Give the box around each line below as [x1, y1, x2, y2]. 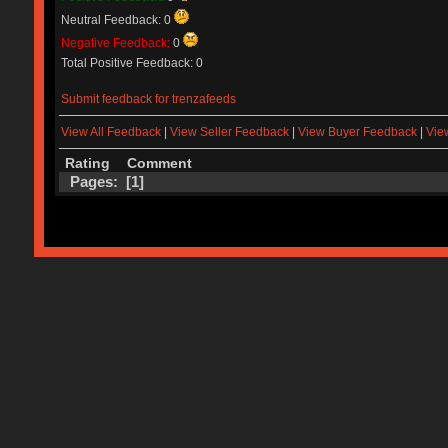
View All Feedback [60, 125, 161, 140]
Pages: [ [69, 172, 131, 190]
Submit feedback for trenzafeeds [60, 91, 236, 106]
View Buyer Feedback [297, 125, 417, 140]
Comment [126, 155, 192, 171]
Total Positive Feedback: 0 [60, 55, 203, 70]
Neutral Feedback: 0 [60, 12, 174, 27]
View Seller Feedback [169, 125, 289, 140]
